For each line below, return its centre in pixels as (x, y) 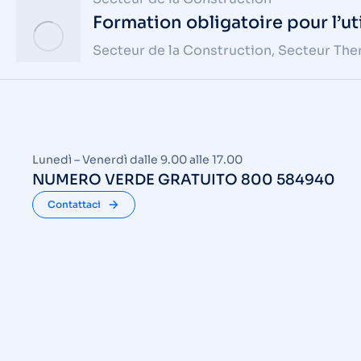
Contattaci (74, 204)
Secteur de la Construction (182, 50)
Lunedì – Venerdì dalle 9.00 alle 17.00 (137, 160)
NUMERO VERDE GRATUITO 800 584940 (184, 180)
